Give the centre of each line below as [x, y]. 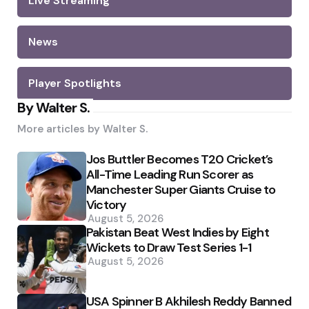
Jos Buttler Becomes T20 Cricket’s [180, 159]
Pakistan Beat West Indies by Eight [178, 232]
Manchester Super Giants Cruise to [181, 189]
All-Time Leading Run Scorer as [170, 174]
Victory [107, 205]
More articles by [60, 129]
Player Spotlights [75, 83]
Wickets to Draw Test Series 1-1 [169, 247]
